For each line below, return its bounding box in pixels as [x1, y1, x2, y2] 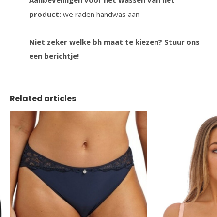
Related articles [10, 93, 76, 104]
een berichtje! [29, 51, 79, 61]
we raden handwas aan [63, 9, 139, 19]
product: [29, 9, 63, 19]
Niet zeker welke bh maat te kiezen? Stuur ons [29, 37, 200, 46]
